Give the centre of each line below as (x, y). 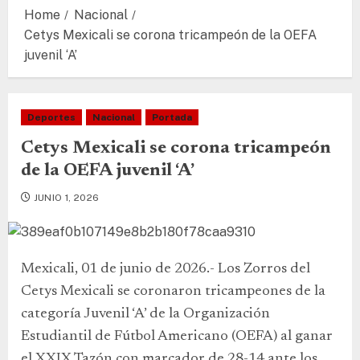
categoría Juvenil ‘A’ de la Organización (145, 314)
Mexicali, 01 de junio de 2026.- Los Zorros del (166, 269)
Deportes (51, 117)
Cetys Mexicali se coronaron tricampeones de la (173, 292)
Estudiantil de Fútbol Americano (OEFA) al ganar (177, 337)
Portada (172, 117)
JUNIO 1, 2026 (66, 198)
